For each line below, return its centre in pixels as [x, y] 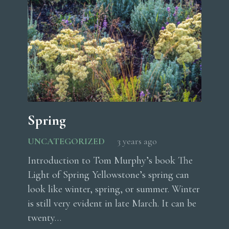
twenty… [44, 217]
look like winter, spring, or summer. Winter [114, 189]
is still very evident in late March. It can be [112, 203]
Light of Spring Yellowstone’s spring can [108, 175]
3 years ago [137, 141]
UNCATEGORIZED [66, 141]
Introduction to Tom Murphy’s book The [110, 160]
